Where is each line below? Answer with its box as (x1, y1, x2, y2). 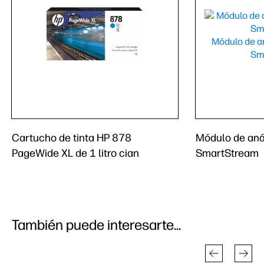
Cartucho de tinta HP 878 (12, 131, 131, 144)
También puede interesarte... (12, 216, 181, 233)
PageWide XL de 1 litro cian (12, 147, 139, 160)
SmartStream (196, 147, 259, 160)
